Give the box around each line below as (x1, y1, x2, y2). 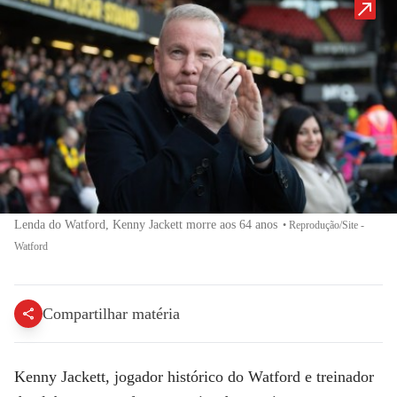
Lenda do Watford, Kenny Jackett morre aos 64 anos (14, 218, 277, 232)
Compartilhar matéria (43, 305, 180, 323)
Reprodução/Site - (289, 219, 364, 232)
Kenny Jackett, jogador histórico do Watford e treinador (14, 368, 374, 386)
